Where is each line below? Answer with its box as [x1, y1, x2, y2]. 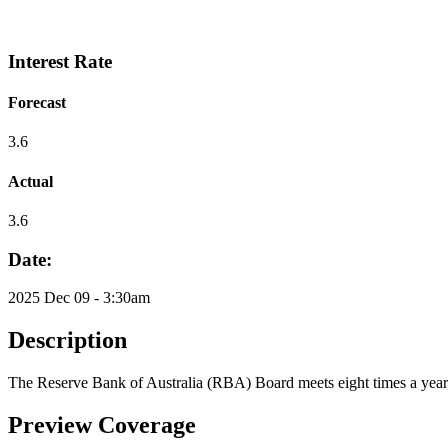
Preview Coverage [8, 411, 196, 438]
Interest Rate [8, 50, 112, 72]
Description [8, 327, 127, 354]
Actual [8, 172, 53, 190]
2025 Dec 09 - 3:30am [8, 289, 150, 307]
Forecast [8, 93, 66, 111]
